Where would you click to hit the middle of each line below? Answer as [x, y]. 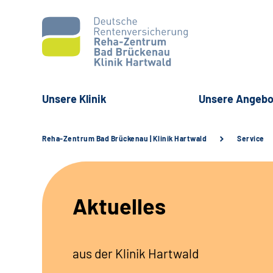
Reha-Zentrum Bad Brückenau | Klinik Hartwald [124, 139]
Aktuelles [119, 206]
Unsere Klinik [74, 99]
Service [251, 139]
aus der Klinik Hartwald [136, 253]
